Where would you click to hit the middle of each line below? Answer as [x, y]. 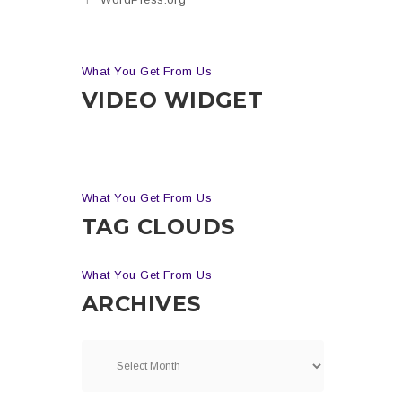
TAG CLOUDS [158, 226]
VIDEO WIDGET [173, 100]
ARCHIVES [141, 303]
